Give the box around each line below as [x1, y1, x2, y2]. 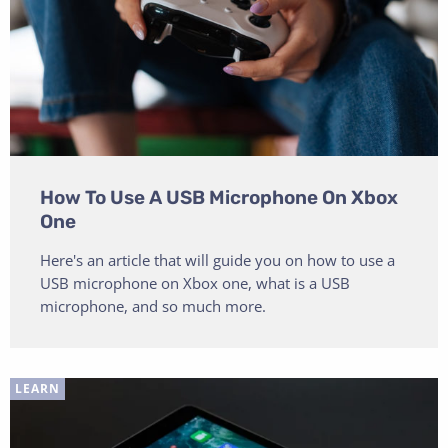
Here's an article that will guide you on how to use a [40, 250, 395, 271]
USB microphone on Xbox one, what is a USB [40, 273, 350, 294]
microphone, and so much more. [40, 296, 266, 317]
